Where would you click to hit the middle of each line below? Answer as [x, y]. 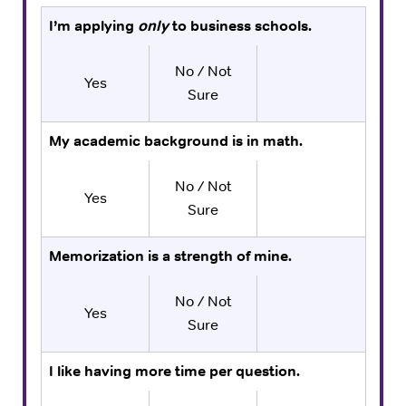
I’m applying [93, 25]
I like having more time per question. [174, 371]
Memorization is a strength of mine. [170, 256]
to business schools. [240, 25]
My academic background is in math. [176, 140]
